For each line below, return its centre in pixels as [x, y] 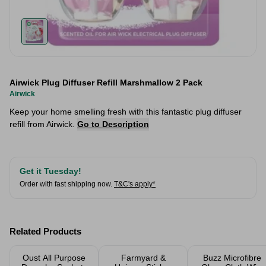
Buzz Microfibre [232, 258]
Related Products [45, 231]
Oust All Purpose [54, 258]
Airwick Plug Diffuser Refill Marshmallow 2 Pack [106, 83]
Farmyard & [143, 258]
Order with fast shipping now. [66, 184]
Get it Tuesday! [50, 171]
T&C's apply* [135, 184]
